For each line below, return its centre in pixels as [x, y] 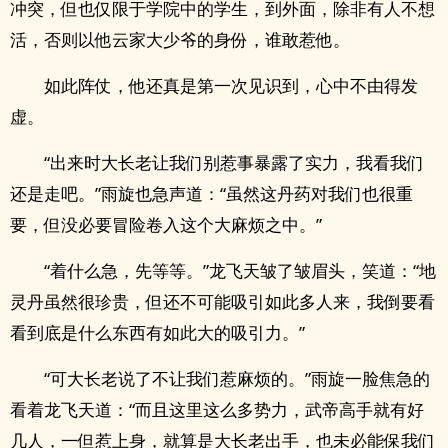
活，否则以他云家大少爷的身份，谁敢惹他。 [180, 39]
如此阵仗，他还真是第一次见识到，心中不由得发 [231, 85]
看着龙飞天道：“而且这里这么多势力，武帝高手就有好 [217, 409]
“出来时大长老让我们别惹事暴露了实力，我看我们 [234, 162]
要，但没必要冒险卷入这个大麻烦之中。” [166, 224]
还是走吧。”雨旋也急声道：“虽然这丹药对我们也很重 [211, 193]
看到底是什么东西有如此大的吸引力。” [157, 332]
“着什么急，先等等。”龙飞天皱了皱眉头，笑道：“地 [240, 270]
